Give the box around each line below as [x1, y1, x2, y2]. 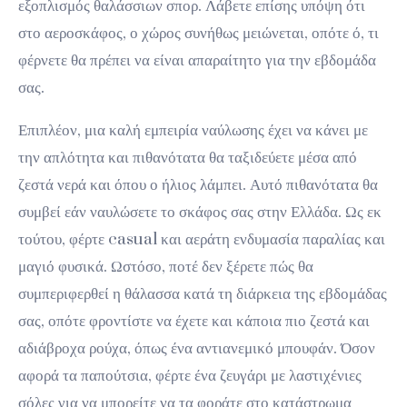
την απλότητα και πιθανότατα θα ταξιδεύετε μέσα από [18, 147, 357, 168]
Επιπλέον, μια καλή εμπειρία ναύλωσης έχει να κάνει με [18, 120, 368, 141]
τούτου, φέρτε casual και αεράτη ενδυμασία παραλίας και [18, 229, 385, 250]
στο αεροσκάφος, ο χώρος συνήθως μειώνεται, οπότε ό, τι [18, 23, 379, 44]
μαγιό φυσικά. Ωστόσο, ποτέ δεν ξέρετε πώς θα [18, 256, 313, 277]
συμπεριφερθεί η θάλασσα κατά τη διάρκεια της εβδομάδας [18, 283, 387, 304]
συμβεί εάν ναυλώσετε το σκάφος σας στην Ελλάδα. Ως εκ [18, 202, 382, 223]
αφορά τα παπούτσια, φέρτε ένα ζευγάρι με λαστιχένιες [18, 365, 362, 386]
